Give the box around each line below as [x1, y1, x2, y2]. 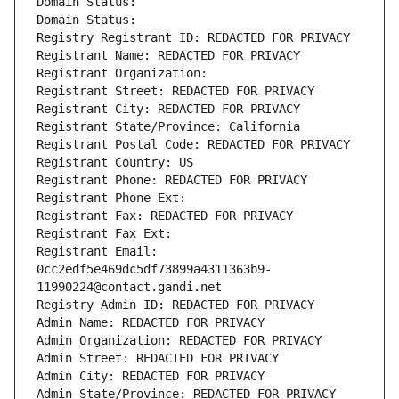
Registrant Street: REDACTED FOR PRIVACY [37, 84, 314, 99]
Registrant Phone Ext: [37, 191, 186, 206]
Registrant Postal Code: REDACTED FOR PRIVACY [37, 137, 350, 152]
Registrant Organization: [37, 66, 215, 81]
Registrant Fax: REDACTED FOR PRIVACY [37, 208, 293, 224]
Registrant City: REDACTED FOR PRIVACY [37, 102, 300, 117]
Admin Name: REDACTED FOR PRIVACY [37, 315, 265, 330]
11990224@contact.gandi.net [37, 280, 222, 295]
